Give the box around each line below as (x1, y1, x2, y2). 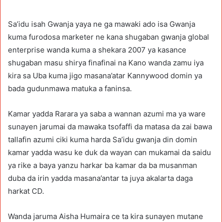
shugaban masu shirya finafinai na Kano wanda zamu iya (8, 57, 204, 67)
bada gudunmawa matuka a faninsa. (8, 83, 132, 93)
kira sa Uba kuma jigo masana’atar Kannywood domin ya (8, 70, 202, 80)
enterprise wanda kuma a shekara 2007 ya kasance (8, 45, 186, 55)
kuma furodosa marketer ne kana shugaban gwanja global (8, 32, 209, 42)
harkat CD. (8, 186, 44, 196)
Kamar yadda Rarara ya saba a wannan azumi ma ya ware (8, 109, 206, 118)
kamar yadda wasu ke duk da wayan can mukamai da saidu (8, 147, 211, 157)
